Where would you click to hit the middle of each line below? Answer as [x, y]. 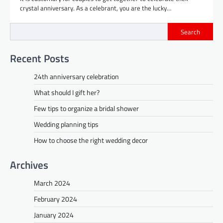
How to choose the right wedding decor [91, 140]
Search [190, 32]
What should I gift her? [67, 93]
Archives [29, 165]
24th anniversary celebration [76, 77]
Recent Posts [40, 58]
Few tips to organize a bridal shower [86, 109]
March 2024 [52, 183]
